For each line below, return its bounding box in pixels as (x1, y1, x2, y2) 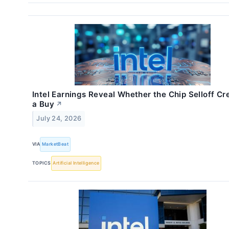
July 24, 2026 (36, 114, 82, 123)
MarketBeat (42, 141, 69, 147)
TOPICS (32, 160, 51, 166)
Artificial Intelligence (53, 160, 100, 166)
